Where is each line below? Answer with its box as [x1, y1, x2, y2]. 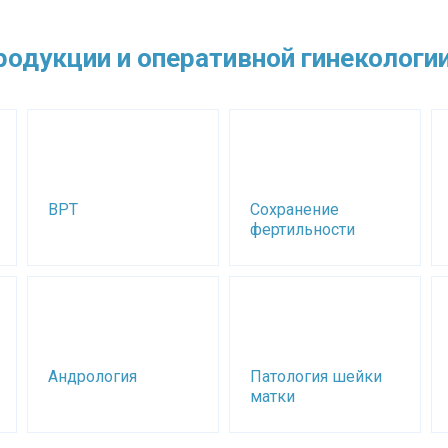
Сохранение [249, 200, 339, 219]
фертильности [249, 220, 355, 239]
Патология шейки [249, 367, 382, 386]
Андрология [48, 367, 138, 386]
